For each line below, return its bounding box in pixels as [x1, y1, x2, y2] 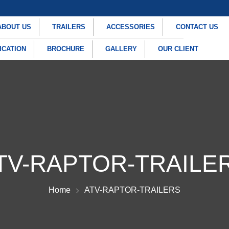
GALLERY [105, 45, 138, 53]
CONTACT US [175, 24, 218, 31]
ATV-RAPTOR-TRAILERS [84, 186, 180, 194]
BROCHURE [47, 45, 85, 53]
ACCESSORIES [106, 24, 155, 31]
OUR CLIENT [158, 45, 199, 53]
